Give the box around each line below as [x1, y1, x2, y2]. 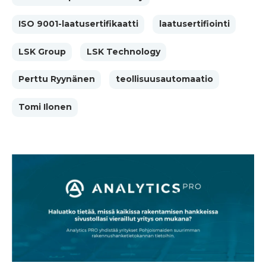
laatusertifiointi [159, 18, 230, 30]
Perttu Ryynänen [18, 74, 95, 85]
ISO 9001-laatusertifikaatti [18, 18, 138, 30]
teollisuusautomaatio [115, 74, 213, 85]
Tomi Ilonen [18, 102, 72, 113]
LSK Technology [86, 46, 160, 58]
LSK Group [18, 46, 66, 58]
